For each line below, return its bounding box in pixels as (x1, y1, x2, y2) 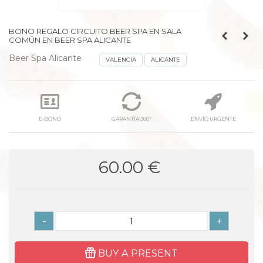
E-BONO (38, 116, 61, 122)
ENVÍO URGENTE (190, 116, 236, 122)
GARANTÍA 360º (111, 116, 151, 122)
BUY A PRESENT (98, 247, 178, 259)
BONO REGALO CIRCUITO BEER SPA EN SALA (9, 26, 181, 36)
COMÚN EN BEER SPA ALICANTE (9, 35, 131, 45)
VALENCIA (106, 56, 136, 63)
